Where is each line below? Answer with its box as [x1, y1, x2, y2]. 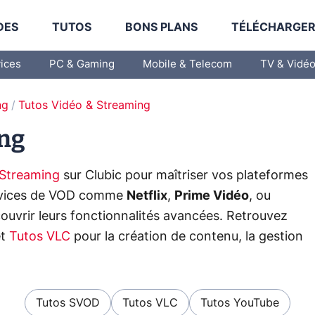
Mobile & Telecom [143, 59, 232, 70]
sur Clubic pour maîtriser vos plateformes [60, 169, 308, 182]
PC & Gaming [49, 59, 115, 70]
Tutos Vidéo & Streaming [18, 100, 150, 111]
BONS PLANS [125, 22, 198, 33]
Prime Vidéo [174, 190, 249, 202]
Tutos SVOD [36, 297, 100, 309]
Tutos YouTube [200, 297, 279, 309]
